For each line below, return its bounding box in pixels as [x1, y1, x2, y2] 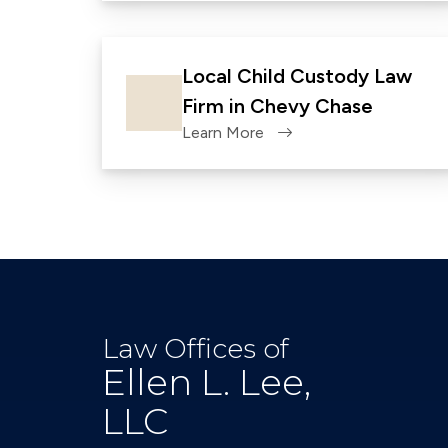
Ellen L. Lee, [102, 360, 311, 404]
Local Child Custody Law [182, 64, 412, 88]
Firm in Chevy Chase [182, 94, 373, 118]
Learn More [182, 123, 264, 142]
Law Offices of [102, 332, 289, 365]
